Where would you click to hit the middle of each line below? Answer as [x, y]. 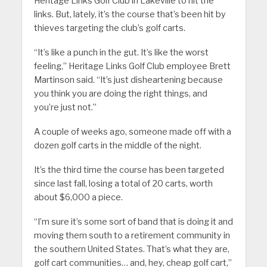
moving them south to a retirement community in [132, 235]
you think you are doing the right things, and [120, 94]
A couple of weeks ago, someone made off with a [132, 132]
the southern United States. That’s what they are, [131, 249]
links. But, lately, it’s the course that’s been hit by [130, 15]
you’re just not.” [65, 108]
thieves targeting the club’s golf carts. [109, 28]
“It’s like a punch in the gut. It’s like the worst [121, 53]
